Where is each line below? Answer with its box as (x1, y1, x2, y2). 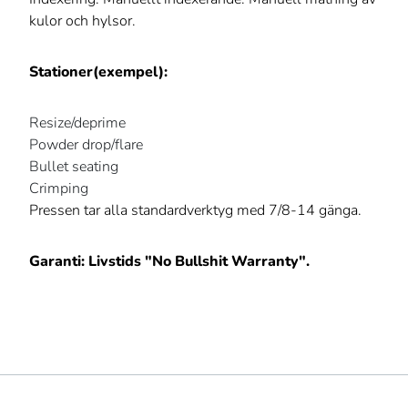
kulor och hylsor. (29, 11, 136, 32)
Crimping (29, 178, 88, 199)
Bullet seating (29, 157, 118, 178)
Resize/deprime (29, 113, 126, 134)
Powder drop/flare (29, 135, 143, 156)
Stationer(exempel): (29, 62, 168, 83)
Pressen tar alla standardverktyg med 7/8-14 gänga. (29, 200, 362, 221)
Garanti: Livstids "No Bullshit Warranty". (29, 251, 310, 272)
